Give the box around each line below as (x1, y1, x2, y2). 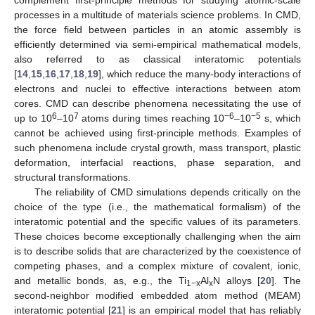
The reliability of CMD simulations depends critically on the (34, 186, 301, 198)
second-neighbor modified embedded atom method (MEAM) (14, 290, 301, 302)
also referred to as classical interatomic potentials (14, 53, 301, 65)
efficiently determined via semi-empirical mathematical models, (14, 39, 301, 51)
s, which (261, 112, 302, 124)
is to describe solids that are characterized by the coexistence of (14, 245, 301, 257)
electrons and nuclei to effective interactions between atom (14, 83, 301, 95)
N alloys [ (213, 275, 261, 287)
